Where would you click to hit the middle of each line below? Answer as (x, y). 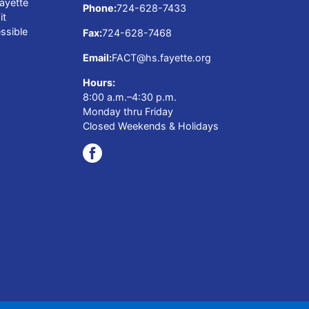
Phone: (100, 8)
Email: (97, 57)
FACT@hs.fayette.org (161, 57)
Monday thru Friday (128, 111)
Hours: (99, 82)
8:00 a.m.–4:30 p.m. (130, 97)
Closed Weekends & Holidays (151, 126)
